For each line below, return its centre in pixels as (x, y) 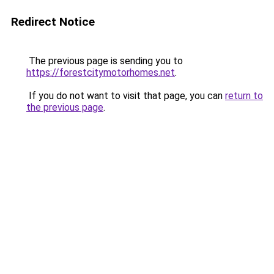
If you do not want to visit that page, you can (126, 96)
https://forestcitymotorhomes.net (101, 72)
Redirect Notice (53, 22)
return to (244, 96)
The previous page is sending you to (105, 61)
